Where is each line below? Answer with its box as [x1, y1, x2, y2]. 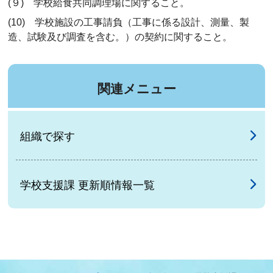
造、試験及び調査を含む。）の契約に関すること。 [8, 32, 233, 43]
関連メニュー [97, 81, 176, 96]
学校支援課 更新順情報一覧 [19, 179, 155, 191]
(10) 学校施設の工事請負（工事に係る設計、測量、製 [8, 17, 250, 28]
